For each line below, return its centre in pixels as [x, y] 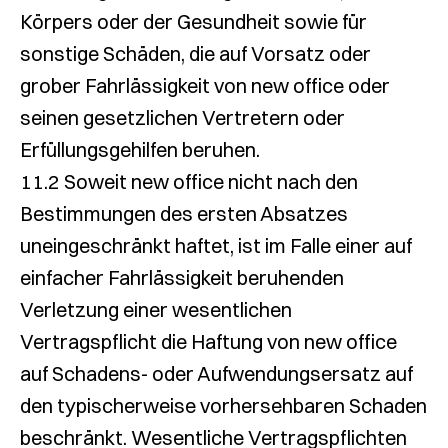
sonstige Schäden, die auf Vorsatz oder [195, 53]
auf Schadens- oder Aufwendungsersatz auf [216, 373]
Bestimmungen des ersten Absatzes [184, 213]
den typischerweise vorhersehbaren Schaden [223, 405]
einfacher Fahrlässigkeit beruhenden [182, 277]
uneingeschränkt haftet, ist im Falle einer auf [216, 245]
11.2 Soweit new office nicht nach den [189, 181]
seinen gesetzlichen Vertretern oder [182, 117]
